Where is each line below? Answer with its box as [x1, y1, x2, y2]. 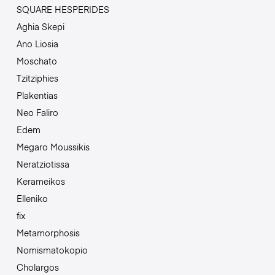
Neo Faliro [16, 106, 58, 119]
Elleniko [16, 192, 48, 205]
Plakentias [16, 89, 58, 102]
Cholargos [16, 261, 59, 274]
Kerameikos [16, 175, 65, 188]
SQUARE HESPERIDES [16, 3, 109, 16]
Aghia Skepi [16, 20, 64, 33]
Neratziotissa [16, 158, 69, 171]
